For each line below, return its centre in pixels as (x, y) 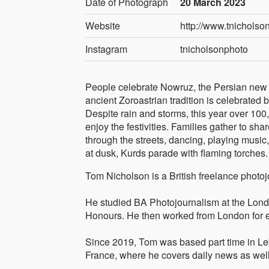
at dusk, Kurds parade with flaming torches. (177, 153)
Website (103, 26)
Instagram (106, 49)
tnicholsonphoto (214, 49)
